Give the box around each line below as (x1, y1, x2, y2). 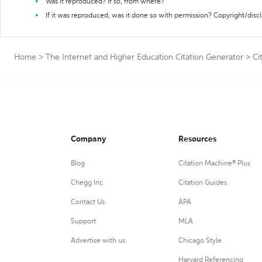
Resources (178, 135, 216, 143)
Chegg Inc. (71, 180, 105, 187)
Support (71, 218, 96, 225)
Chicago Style (178, 237, 222, 244)
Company (71, 135, 106, 143)
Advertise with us (71, 237, 125, 244)
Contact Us (71, 199, 105, 206)
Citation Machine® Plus (178, 160, 250, 167)
